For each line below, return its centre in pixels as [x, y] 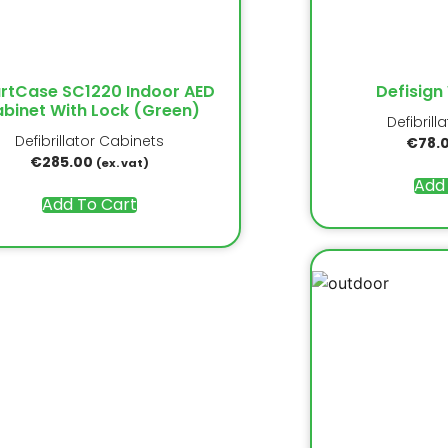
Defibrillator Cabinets [90, 140]
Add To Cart [90, 204]
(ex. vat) [123, 162]
